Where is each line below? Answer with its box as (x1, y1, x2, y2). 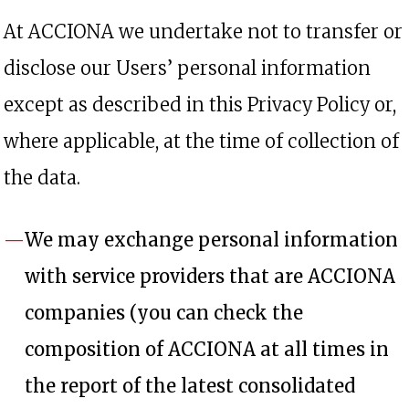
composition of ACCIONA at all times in (25, 338, 389, 361)
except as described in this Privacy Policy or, (4, 93, 396, 116)
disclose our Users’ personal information (4, 57, 371, 79)
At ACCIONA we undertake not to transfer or (4, 20, 403, 43)
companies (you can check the (25, 301, 303, 324)
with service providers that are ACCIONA (25, 265, 395, 288)
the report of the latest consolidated (25, 374, 355, 397)
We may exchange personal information (25, 228, 398, 251)
